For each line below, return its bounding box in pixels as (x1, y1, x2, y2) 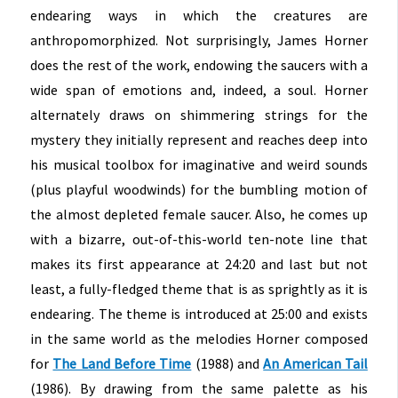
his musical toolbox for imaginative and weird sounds (30, 155, 368, 174)
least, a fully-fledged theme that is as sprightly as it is (30, 280, 368, 298)
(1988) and (191, 354, 264, 373)
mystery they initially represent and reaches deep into (30, 131, 368, 149)
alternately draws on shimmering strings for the (30, 106, 368, 124)
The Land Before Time (52, 354, 192, 373)
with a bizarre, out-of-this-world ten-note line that (30, 230, 368, 249)
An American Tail (263, 354, 368, 373)
